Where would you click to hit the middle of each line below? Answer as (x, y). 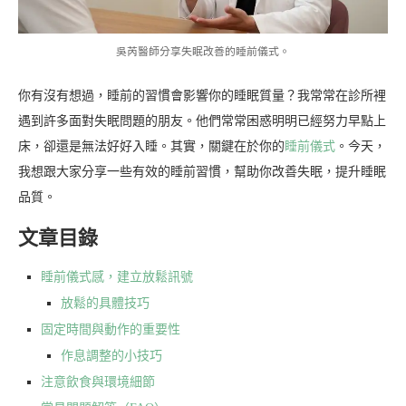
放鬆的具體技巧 (105, 304)
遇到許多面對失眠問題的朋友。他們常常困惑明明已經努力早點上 (202, 121)
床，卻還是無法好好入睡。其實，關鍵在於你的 (151, 147)
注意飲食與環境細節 (98, 382)
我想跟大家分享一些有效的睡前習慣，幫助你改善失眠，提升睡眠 (202, 172)
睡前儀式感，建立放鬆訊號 (117, 277)
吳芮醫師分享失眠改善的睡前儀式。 (203, 52)
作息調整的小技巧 (111, 356)
